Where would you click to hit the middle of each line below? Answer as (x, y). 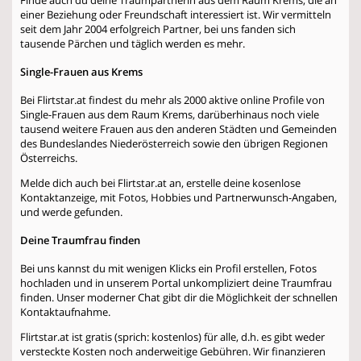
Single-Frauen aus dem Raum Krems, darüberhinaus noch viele (170, 114)
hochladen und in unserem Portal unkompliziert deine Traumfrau (176, 282)
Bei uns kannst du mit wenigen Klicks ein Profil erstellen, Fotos (168, 268)
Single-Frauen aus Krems (81, 71)
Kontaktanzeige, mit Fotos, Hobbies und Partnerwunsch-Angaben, (178, 197)
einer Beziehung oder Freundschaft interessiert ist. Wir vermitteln (176, 14)
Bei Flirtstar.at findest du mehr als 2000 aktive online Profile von (172, 100)
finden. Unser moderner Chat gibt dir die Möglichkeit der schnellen (179, 297)
